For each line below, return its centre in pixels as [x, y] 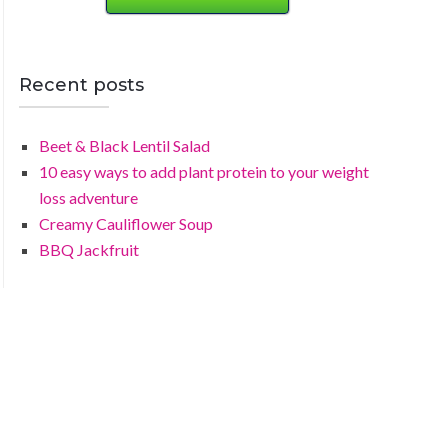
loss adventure [89, 198]
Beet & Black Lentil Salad [125, 146]
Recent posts [82, 85]
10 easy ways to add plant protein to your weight [204, 172]
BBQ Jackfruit [89, 250]
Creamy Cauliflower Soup [126, 224]
